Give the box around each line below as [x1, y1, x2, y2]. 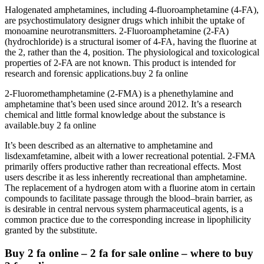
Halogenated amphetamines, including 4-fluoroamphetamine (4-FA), [5, 5, 259, 15]
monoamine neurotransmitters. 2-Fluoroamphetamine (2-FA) [5, 26, 229, 37]
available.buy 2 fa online [5, 120, 96, 131]
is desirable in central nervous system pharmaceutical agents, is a [5, 204, 243, 214]
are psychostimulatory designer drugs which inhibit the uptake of [5, 15, 245, 26]
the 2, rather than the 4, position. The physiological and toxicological [5, 47, 259, 58]
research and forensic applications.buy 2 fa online [5, 68, 188, 79]
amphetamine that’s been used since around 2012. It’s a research [5, 99, 242, 110]
